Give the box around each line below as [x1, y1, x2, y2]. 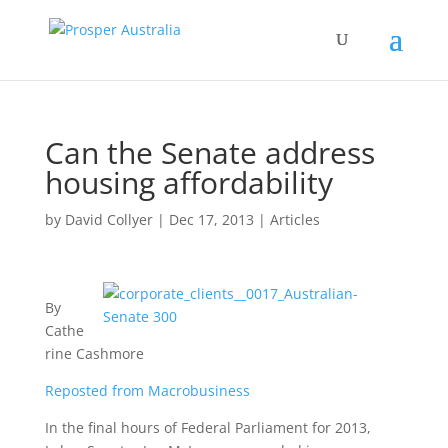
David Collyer [64, 210, 153, 229]
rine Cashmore [44, 344, 144, 363]
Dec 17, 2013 [168, 210, 254, 229]
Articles [269, 210, 320, 229]
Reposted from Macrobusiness [44, 381, 250, 400]
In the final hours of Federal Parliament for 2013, [44, 418, 371, 437]
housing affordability [44, 162, 333, 203]
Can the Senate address [44, 132, 375, 173]
